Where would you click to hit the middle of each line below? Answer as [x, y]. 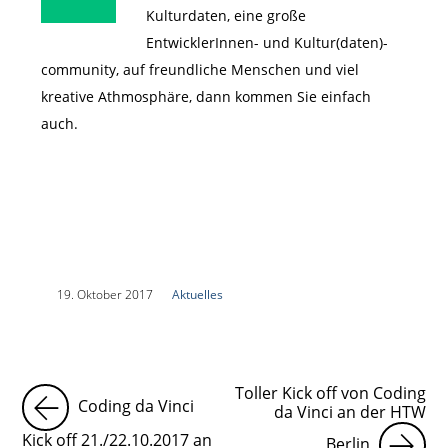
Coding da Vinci [134, 406]
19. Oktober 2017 [104, 295]
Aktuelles [197, 295]
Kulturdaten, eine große [225, 15]
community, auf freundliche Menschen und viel [199, 69]
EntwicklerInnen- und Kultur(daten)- [266, 42]
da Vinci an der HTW [349, 412]
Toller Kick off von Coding [330, 393]
